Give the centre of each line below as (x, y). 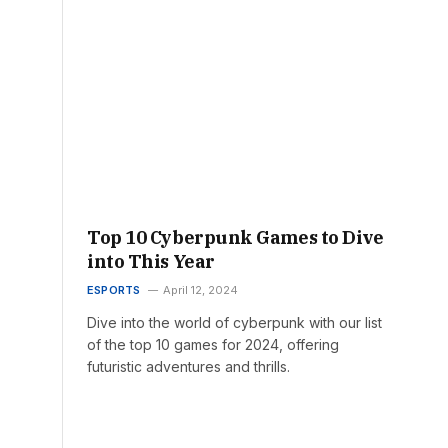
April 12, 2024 (200, 290)
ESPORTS (114, 290)
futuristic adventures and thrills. (188, 367)
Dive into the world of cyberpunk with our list (234, 323)
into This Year (151, 262)
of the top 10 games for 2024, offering (213, 345)
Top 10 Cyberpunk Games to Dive (235, 238)
